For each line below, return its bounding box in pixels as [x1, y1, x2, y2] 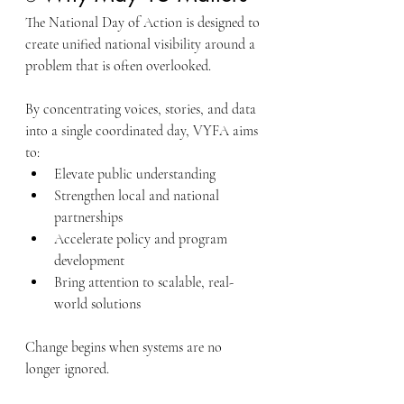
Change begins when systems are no [25, 338, 225, 356]
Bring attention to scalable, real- [54, 273, 234, 291]
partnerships [54, 208, 123, 226]
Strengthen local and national [54, 187, 223, 205]
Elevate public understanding [54, 165, 216, 183]
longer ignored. [25, 360, 109, 378]
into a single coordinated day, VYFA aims [25, 122, 262, 140]
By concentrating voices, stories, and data [25, 100, 260, 118]
